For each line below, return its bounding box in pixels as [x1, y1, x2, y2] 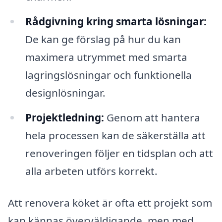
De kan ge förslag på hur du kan [25, 32, 181, 46]
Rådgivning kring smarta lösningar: [25, 14, 207, 28]
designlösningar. [25, 85, 106, 100]
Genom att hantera [104, 110, 200, 124]
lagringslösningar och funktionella [25, 67, 192, 82]
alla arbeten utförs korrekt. [25, 164, 158, 178]
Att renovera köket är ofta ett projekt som [8, 195, 212, 210]
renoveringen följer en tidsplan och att [25, 146, 213, 160]
